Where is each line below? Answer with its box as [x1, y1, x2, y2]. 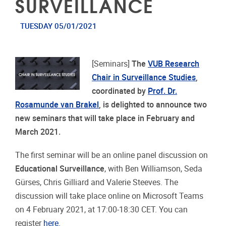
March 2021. [15, 127, 61, 137]
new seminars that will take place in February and [15, 114, 195, 124]
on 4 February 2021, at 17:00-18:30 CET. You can [15, 205, 188, 215]
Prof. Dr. [148, 86, 178, 96]
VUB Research [148, 59, 200, 69]
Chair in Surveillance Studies [92, 73, 196, 83]
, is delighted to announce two [99, 100, 207, 110]
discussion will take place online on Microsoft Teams [15, 191, 203, 201]
